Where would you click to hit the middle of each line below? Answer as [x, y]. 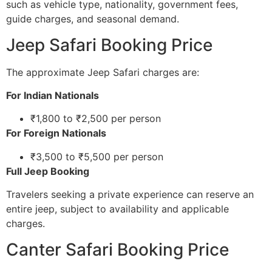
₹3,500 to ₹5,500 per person [97, 156]
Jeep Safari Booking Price [109, 45]
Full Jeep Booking [48, 171]
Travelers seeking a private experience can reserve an [130, 195]
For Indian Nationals [53, 96]
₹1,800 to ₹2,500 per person [96, 119]
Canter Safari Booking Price [117, 249]
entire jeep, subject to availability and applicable [117, 209]
